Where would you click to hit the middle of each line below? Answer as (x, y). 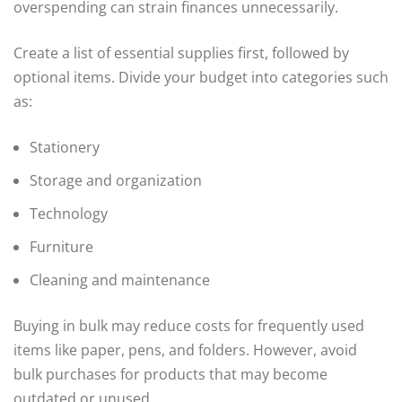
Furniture (61, 247)
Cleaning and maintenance (120, 280)
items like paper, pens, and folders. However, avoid (185, 350)
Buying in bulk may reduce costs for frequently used (189, 326)
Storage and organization (116, 181)
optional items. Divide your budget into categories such (201, 78)
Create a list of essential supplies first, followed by (181, 53)
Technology (69, 214)
